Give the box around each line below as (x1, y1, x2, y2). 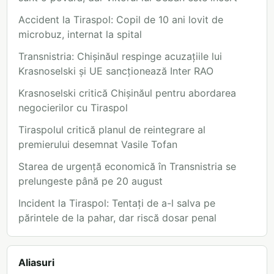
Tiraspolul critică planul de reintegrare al (18, 124, 206, 136)
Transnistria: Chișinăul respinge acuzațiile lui (18, 50, 222, 63)
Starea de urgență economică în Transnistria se (18, 160, 236, 173)
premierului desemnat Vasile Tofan (18, 138, 177, 151)
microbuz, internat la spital (18, 28, 142, 41)
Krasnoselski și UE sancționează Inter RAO (18, 65, 213, 78)
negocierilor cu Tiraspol (18, 102, 128, 114)
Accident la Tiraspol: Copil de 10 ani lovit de (18, 13, 223, 26)
